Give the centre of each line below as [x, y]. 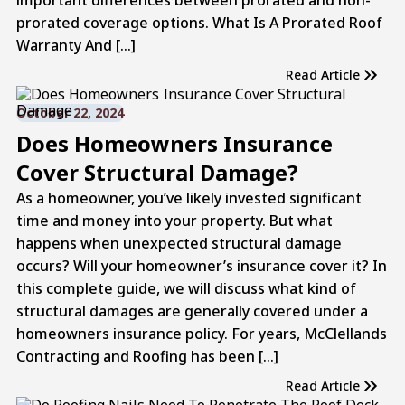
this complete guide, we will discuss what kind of [186, 288]
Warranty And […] [75, 45]
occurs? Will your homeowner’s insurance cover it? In [201, 265]
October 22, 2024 [70, 112]
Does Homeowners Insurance [174, 143]
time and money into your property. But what [174, 220]
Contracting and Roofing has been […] [147, 356]
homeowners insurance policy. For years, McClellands [201, 333]
